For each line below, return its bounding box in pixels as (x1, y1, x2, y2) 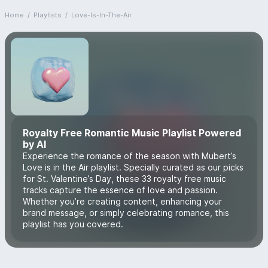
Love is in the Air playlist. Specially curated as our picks (23, 162, 243, 172)
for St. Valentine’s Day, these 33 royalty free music (23, 173, 226, 184)
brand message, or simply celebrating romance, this (23, 208, 229, 218)
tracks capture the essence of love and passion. (23, 185, 218, 195)
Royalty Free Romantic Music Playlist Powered (23, 127, 241, 139)
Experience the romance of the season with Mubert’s (23, 151, 236, 161)
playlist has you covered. (23, 219, 123, 229)
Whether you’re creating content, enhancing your (23, 196, 222, 206)
